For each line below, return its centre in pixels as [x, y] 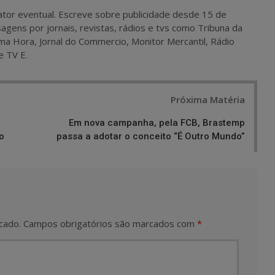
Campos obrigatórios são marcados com [110, 223]
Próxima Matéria [208, 99]
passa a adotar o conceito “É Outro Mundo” [151, 136]
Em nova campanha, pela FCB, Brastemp [157, 122]
